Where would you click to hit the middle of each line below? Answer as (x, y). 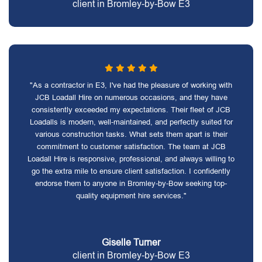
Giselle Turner (131, 242)
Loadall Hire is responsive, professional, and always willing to (131, 159)
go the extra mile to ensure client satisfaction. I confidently (131, 171)
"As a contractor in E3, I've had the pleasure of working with (131, 85)
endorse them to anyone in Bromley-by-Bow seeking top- (131, 183)
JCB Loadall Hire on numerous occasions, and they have (131, 97)
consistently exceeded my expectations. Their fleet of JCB (131, 110)
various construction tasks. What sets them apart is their (131, 134)
